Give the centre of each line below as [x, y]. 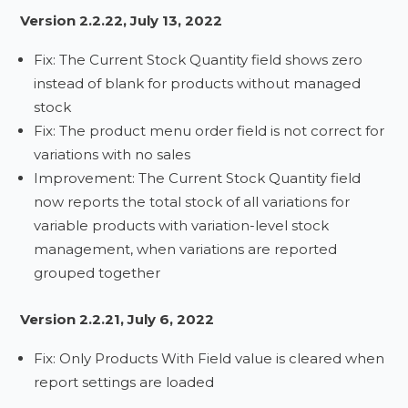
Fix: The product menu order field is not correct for [209, 131]
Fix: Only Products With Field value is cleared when [209, 358]
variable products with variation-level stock [182, 225]
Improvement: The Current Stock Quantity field [198, 178]
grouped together [97, 273]
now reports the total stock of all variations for [192, 202]
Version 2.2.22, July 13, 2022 [122, 20]
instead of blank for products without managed [198, 83]
